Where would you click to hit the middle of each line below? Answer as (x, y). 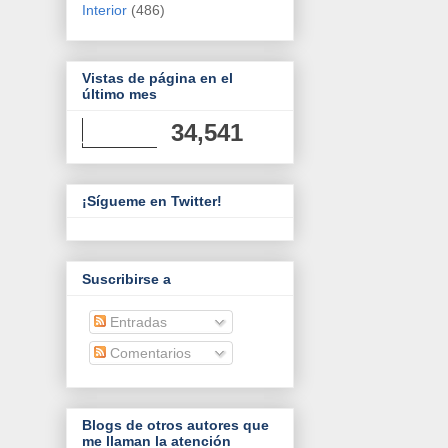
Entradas (136, 321)
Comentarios (148, 352)
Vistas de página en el (157, 78)
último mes (119, 94)
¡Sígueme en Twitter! (152, 201)
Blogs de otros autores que (175, 425)
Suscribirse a (126, 278)
